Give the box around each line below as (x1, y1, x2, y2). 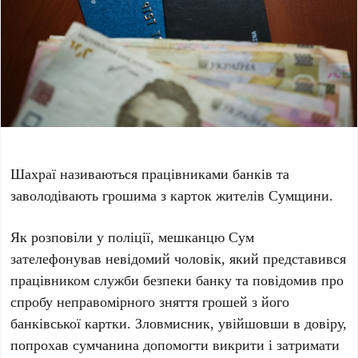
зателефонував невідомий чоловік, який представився (10, 248, 347, 268)
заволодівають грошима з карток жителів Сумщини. (10, 185, 334, 205)
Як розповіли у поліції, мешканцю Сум (10, 226, 255, 246)
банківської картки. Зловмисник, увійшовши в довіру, (10, 312, 348, 332)
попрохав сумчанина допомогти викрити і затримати (10, 334, 340, 354)
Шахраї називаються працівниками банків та (10, 163, 290, 183)
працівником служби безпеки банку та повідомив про (10, 269, 344, 289)
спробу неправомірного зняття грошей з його (10, 291, 290, 311)
